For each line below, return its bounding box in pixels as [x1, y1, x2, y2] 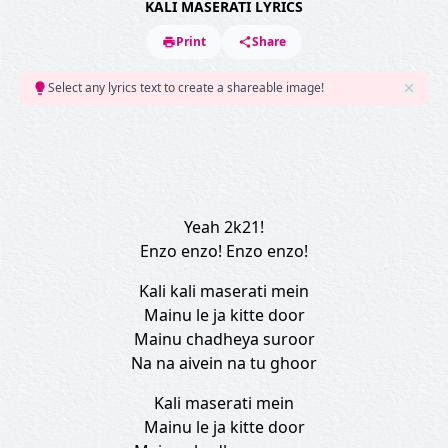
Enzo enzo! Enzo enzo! [140, 240, 308, 262]
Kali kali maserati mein [139, 280, 309, 302]
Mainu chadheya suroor [133, 328, 315, 350]
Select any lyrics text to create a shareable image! [48, 79, 324, 96]
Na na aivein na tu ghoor [131, 352, 317, 374]
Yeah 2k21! [184, 216, 264, 238]
